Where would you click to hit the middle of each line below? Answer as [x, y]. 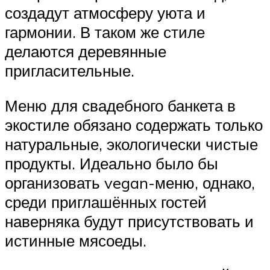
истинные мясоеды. [76, 240]
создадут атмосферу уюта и [105, 13]
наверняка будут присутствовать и [129, 221]
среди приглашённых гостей [106, 202]
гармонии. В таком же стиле [105, 32]
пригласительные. [70, 71]
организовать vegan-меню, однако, [130, 182]
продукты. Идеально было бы [111, 163]
